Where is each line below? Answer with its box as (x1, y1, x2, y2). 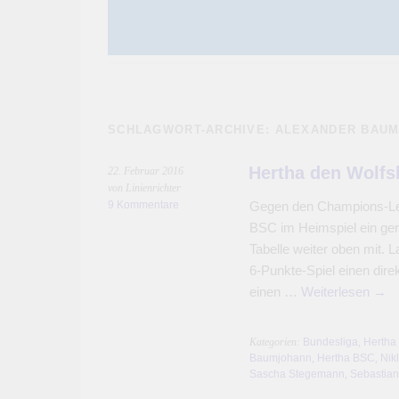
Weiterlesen (300, 284, 373, 299)
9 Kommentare (108, 199, 179, 211)
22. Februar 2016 (108, 165, 183, 177)
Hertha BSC (316, 352, 375, 364)
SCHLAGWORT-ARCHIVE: (108, 123, 275, 136)
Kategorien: (248, 336, 303, 348)
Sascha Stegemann (248, 368, 345, 380)
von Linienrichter (108, 182, 181, 194)
